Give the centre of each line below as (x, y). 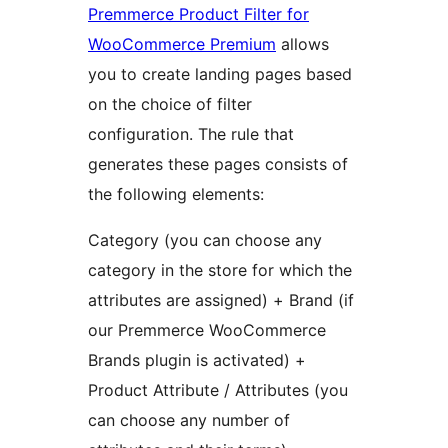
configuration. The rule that (191, 133)
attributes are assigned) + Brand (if (221, 299)
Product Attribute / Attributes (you (218, 389)
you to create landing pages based (220, 73)
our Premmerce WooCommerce (207, 329)
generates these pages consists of (218, 163)
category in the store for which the (220, 269)
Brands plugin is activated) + (197, 359)
